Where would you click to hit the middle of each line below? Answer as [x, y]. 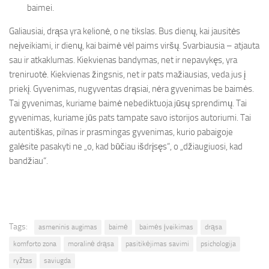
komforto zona [35, 244]
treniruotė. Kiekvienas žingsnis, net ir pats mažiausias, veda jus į [127, 74]
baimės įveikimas [166, 227]
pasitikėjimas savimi [157, 244]
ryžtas [23, 261]
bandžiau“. [29, 161]
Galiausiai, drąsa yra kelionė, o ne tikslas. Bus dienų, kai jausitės [125, 31]
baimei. [41, 8]
